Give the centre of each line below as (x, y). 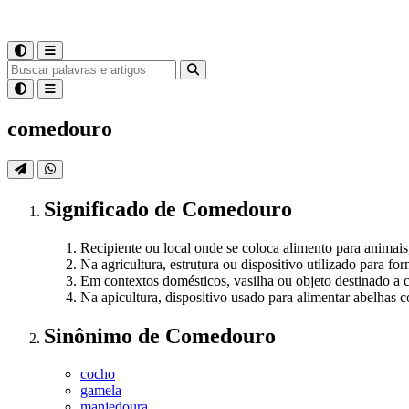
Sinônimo (91, 336)
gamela (101, 391)
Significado (99, 209)
